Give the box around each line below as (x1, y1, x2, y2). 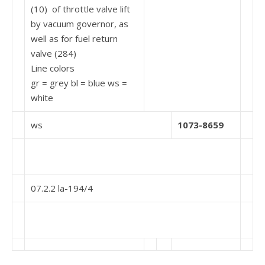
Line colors (31, 62, 75, 74)
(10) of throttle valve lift (31, 3, 130, 15)
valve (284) (31, 47, 76, 59)
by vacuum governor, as (31, 18, 128, 30)
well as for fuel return (31, 33, 118, 44)
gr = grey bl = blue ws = (31, 77, 127, 89)
